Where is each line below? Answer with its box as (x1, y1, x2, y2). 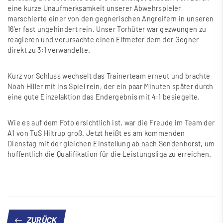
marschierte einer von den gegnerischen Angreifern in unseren (7, 14, 214, 23)
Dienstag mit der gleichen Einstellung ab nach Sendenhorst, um (7, 139, 215, 148)
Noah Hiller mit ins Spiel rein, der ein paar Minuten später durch (7, 82, 214, 91)
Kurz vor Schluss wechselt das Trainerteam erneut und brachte (7, 72, 211, 81)
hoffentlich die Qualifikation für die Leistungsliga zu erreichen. (7, 150, 212, 159)
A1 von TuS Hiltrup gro (7, 129, 79, 138)
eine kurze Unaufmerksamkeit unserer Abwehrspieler (7, 4, 181, 13)
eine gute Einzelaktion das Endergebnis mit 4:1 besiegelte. (7, 93, 200, 102)
